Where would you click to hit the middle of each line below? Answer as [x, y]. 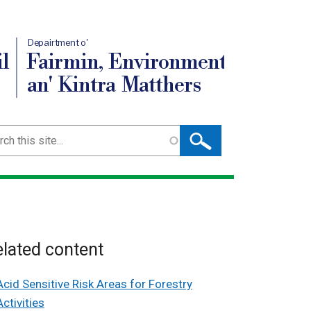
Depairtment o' [58, 43]
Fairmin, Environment [127, 62]
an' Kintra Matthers [114, 85]
